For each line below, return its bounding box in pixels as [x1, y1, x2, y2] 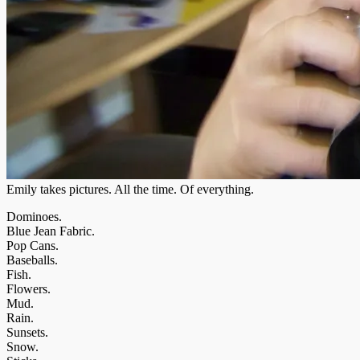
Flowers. [6, 281, 51, 296]
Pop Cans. [6, 238, 59, 252]
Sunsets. [6, 325, 48, 339]
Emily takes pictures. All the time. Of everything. [6, 182, 254, 196]
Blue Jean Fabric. [6, 223, 95, 238]
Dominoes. [6, 209, 62, 223]
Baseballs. [6, 252, 58, 267]
